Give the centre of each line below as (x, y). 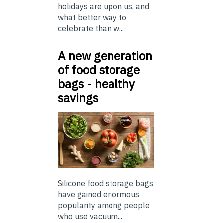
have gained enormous (99, 194)
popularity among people (104, 205)
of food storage (99, 70)
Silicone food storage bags (106, 183)
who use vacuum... (90, 216)
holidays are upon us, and (104, 6)
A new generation (105, 56)
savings (78, 98)
